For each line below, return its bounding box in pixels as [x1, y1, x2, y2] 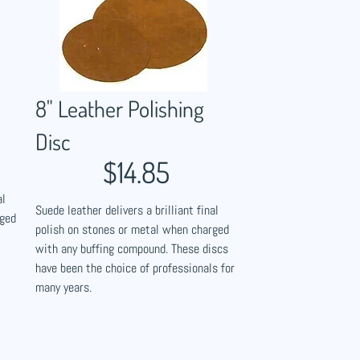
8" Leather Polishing [35, 94, 204, 123]
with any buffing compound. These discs [35, 240, 228, 257]
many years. [35, 279, 92, 296]
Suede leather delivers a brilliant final [35, 202, 219, 219]
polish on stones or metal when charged [35, 221, 229, 238]
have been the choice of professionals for [35, 260, 235, 276]
